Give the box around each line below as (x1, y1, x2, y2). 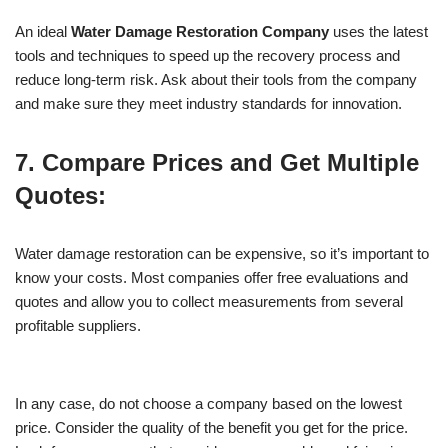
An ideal (15, 23, 67, 41)
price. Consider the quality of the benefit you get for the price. (15, 419, 408, 437)
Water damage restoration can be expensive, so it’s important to (15, 245, 429, 263)
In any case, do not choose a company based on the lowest (15, 395, 402, 413)
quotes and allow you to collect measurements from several (15, 293, 403, 311)
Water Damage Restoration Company (67, 23, 329, 41)
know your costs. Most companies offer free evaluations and (15, 269, 408, 287)
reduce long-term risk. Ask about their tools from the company (15, 71, 417, 89)
